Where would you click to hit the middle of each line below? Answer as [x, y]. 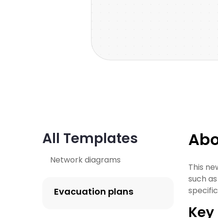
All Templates [90, 138]
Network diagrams [85, 160]
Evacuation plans [94, 191]
